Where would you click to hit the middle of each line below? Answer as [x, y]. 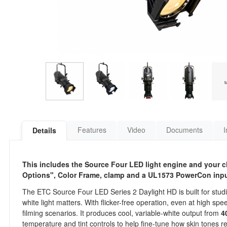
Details [44, 130]
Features [92, 130]
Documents [184, 130]
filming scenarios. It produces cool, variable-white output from [122, 213]
